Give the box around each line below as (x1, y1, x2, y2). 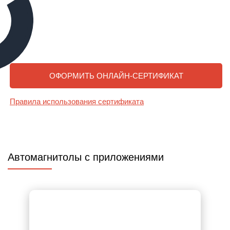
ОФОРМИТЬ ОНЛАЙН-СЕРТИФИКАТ (49, 71, 183, 80)
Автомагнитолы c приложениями (8, 151, 164, 163)
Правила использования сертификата (10, 97, 144, 106)
